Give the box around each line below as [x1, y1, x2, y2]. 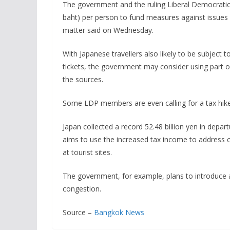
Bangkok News [94, 207, 144, 217]
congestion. [63, 184, 101, 194]
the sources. [63, 74, 103, 84]
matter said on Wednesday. [63, 25, 154, 35]
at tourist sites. [63, 147, 112, 157]
